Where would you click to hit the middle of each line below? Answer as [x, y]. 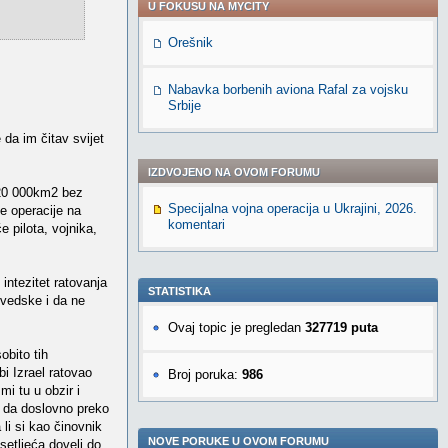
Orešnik [190, 42]
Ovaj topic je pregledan [236, 327]
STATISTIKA [179, 291]
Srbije [184, 105]
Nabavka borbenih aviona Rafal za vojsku [288, 89]
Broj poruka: [205, 374]
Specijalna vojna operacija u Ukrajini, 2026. [292, 208]
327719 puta [341, 327]
